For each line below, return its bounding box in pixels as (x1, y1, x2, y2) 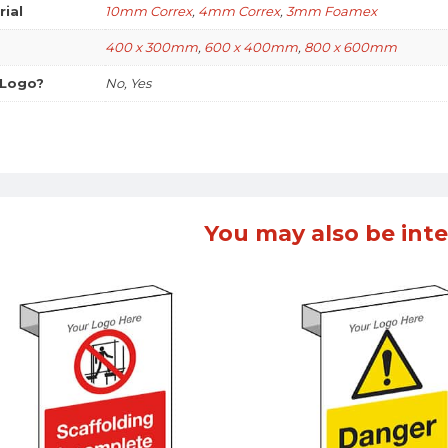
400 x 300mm (105, 39, 198, 56)
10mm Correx (105, 3, 192, 20)
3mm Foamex (286, 3, 377, 20)
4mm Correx (198, 3, 280, 20)
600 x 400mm (204, 39, 298, 56)
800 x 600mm (304, 39, 397, 56)
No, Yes (105, 75, 151, 92)
